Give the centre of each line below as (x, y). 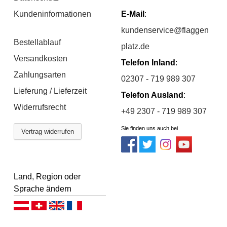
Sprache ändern (43, 189)
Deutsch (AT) (47, 206)
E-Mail (133, 14)
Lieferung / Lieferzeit (50, 91)
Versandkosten (41, 59)
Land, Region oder (47, 177)
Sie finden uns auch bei (149, 128)
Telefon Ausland (152, 95)
